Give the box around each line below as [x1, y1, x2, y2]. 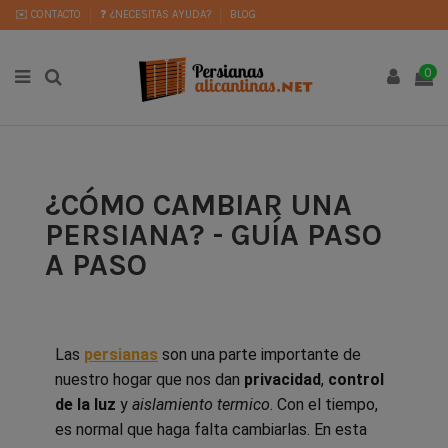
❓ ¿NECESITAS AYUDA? [100, 7, 214, 21]
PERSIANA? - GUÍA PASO [45, 216, 382, 253]
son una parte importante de [158, 344, 361, 364]
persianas [84, 344, 158, 364]
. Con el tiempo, [270, 394, 378, 414]
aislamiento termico [132, 394, 270, 414]
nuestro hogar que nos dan [55, 369, 244, 389]
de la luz [55, 394, 116, 414]
